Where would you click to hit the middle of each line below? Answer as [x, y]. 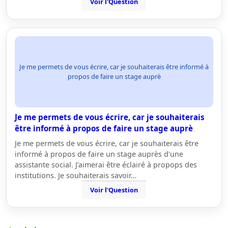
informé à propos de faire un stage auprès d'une [99, 154]
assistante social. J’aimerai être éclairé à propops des [106, 165]
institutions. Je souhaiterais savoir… [76, 175]
